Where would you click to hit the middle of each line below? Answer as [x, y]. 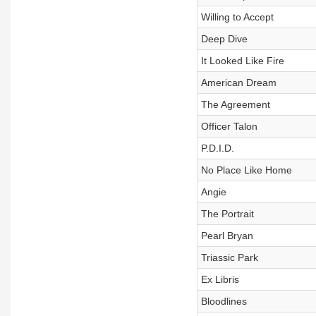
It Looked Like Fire [242, 61]
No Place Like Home [246, 170]
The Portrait [227, 214]
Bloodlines [224, 301]
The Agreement [235, 104]
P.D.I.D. [217, 148]
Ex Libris [220, 279]
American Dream [238, 83]
